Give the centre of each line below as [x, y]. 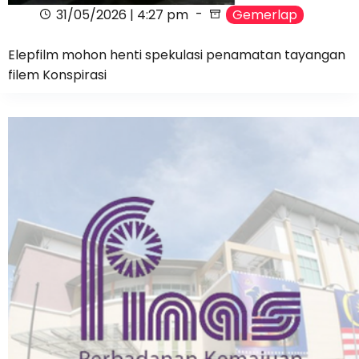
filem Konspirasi [57, 75]
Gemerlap [265, 14]
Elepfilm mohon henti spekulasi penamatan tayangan [177, 54]
